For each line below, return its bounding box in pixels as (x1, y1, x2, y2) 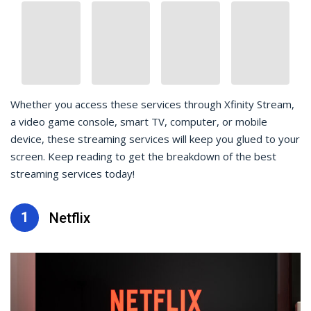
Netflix (49, 209, 90, 226)
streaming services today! (10, 167, 135, 180)
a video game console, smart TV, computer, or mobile (10, 115, 267, 128)
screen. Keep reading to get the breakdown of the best (10, 149, 276, 163)
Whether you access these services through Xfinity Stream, (10, 97, 294, 111)
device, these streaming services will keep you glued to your (10, 132, 300, 146)
